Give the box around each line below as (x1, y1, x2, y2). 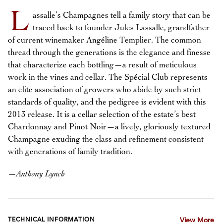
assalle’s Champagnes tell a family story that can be (33, 11, 211, 20)
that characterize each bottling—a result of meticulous (8, 61, 197, 69)
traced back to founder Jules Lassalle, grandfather (33, 24, 210, 32)
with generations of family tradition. (8, 148, 132, 156)
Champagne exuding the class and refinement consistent (8, 135, 204, 144)
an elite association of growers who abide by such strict (8, 86, 201, 94)
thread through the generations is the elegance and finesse (8, 49, 211, 57)
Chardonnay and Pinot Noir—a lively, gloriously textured (8, 123, 211, 131)
